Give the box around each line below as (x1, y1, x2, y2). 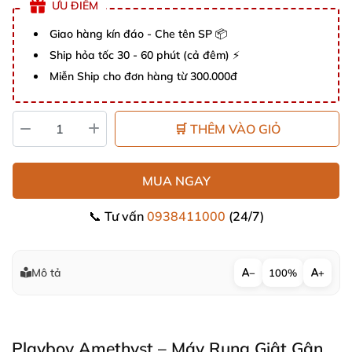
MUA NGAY (141, 173, 211, 189)
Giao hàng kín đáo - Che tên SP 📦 (49, 27, 227, 41)
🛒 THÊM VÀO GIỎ (174, 121, 280, 137)
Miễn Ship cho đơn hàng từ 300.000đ (49, 69, 237, 83)
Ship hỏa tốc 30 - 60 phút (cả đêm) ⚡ (49, 48, 240, 62)
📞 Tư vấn (88, 208, 147, 224)
